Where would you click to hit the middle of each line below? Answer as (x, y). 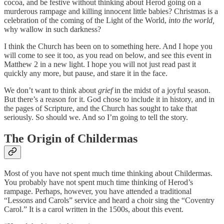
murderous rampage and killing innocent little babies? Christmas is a (111, 11)
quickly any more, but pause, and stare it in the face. (87, 73)
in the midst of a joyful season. (161, 90)
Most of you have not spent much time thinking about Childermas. (108, 173)
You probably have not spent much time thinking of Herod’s (98, 182)
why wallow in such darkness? (53, 29)
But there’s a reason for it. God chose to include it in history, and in (109, 99)
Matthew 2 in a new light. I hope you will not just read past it (100, 64)
